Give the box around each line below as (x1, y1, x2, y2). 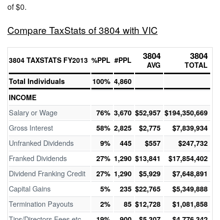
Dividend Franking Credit (9, 168, 85, 178)
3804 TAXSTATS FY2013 (9, 55, 88, 65)
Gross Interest (9, 122, 53, 133)
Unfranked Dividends (9, 137, 74, 148)
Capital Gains (9, 183, 51, 193)
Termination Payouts (9, 198, 73, 209)
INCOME (9, 92, 36, 102)
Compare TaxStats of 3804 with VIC (7, 23, 158, 36)
